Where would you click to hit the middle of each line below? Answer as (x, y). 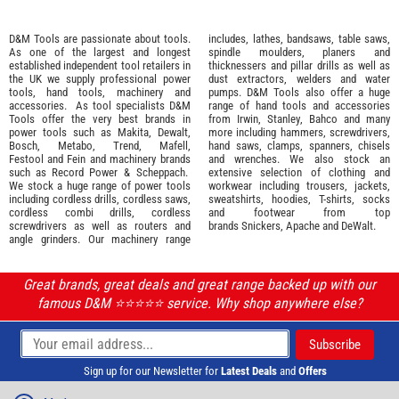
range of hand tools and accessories (299, 105)
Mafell (174, 145)
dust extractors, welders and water (299, 78)
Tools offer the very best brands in (100, 118)
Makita (133, 132)
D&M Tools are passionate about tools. (100, 38)
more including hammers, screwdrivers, (299, 132)
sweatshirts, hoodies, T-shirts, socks (299, 199)
